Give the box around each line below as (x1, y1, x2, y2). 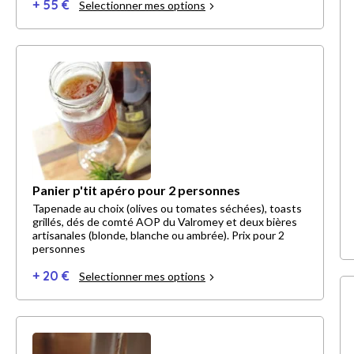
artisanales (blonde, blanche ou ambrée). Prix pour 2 (32, 228, 232, 243)
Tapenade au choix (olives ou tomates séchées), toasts (32, 201, 302, 216)
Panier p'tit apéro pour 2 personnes (32, 183, 240, 198)
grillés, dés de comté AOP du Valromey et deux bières (32, 215, 297, 229)
